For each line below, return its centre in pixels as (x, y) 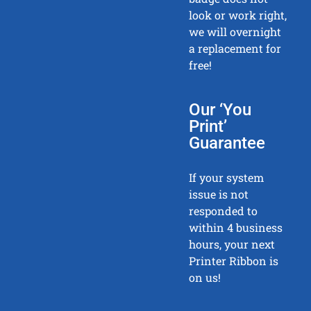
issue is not (219, 194)
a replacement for (235, 49)
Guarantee (227, 143)
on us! (205, 278)
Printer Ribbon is (234, 261)
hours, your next (232, 244)
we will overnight (235, 32)
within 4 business (236, 228)
